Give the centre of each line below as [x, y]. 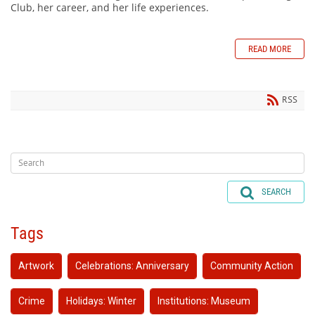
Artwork [36, 266]
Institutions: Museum [204, 301]
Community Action [252, 266]
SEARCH [276, 191]
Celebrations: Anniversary [132, 266]
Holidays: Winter [101, 301]
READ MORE [270, 49]
